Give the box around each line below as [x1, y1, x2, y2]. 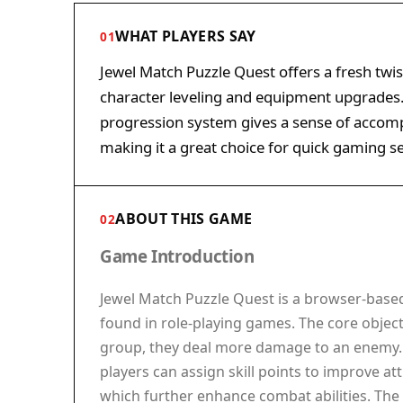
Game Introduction [100, 245, 255, 267]
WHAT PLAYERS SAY [115, 26, 256, 46]
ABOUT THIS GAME [115, 209, 253, 228]
